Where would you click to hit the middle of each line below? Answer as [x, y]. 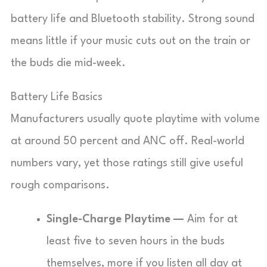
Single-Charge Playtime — [115, 219]
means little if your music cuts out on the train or [131, 41]
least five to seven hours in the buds [136, 241]
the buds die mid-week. [68, 63]
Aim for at [211, 219]
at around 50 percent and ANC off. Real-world [128, 141]
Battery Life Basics [57, 97]
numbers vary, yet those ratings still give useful [127, 163]
